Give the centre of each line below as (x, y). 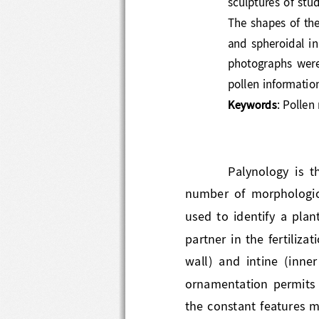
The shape (257, 20)
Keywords (254, 101)
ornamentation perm (244, 280)
